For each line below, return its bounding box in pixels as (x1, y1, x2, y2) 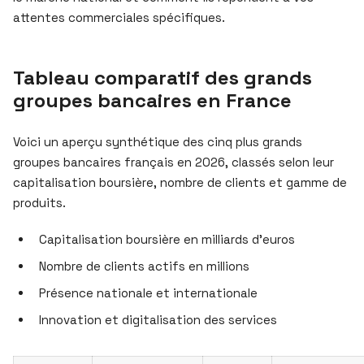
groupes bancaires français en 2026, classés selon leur (13, 154, 334, 170)
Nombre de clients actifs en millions (39, 258, 249, 274)
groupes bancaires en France (13, 87, 292, 113)
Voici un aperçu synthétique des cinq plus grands (13, 133, 302, 149)
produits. (13, 194, 66, 210)
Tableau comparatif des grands (13, 64, 312, 90)
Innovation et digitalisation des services (39, 311, 277, 327)
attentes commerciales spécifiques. (13, 9, 225, 25)
